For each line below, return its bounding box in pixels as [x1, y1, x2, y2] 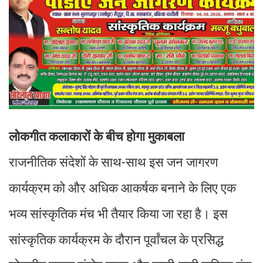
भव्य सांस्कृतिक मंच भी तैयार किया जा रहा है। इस [9, 207, 228, 222]
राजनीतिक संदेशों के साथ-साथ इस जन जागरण [9, 155, 218, 170]
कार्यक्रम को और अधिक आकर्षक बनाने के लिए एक [9, 181, 236, 196]
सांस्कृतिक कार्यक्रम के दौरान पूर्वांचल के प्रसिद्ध [9, 232, 224, 248]
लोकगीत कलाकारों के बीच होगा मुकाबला [9, 129, 184, 144]
